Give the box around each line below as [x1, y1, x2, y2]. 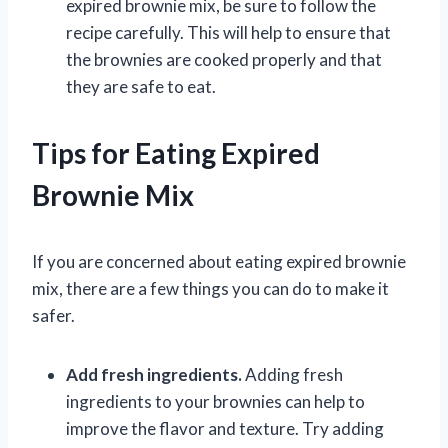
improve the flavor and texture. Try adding [66, 417, 384, 439]
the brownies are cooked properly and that [66, 48, 382, 70]
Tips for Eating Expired [32, 135, 320, 170]
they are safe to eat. [66, 75, 216, 97]
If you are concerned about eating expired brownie [32, 250, 406, 272]
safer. [32, 304, 75, 326]
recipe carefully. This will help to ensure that [66, 21, 391, 43]
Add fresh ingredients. [66, 363, 242, 385]
